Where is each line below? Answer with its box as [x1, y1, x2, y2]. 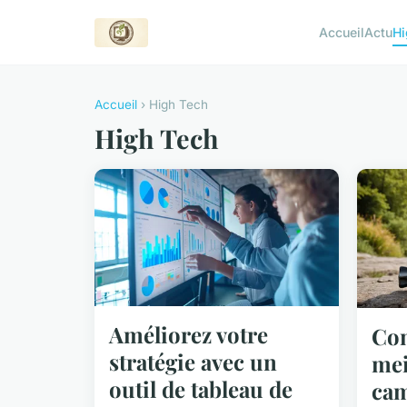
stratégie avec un [109, 346, 277, 376]
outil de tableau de [109, 373, 293, 403]
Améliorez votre [109, 319, 268, 349]
